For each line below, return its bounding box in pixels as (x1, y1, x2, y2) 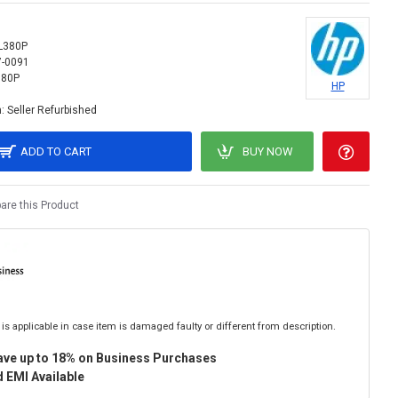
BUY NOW (242, 145, 293, 158)
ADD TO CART (20, 145, 92, 158)
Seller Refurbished (7, 104, 97, 116)
